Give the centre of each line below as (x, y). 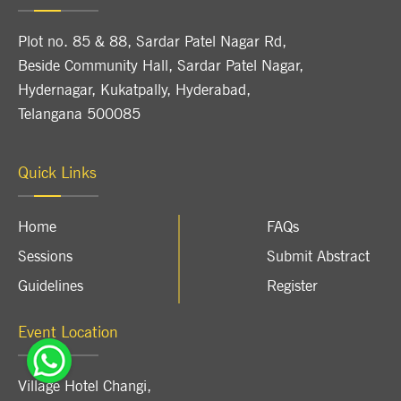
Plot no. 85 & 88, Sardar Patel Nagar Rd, (152, 41)
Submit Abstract (318, 256)
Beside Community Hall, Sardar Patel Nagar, (161, 65)
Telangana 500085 (79, 113)
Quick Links (57, 172)
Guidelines (51, 285)
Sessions (45, 256)
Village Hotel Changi (82, 385)
